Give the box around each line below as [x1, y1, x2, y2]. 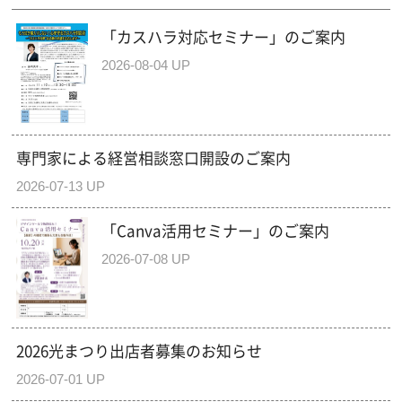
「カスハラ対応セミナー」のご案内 [101, 25, 346, 48]
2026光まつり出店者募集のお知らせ [16, 339, 263, 363]
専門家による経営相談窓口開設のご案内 [16, 145, 292, 169]
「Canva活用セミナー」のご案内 [101, 218, 330, 241]
